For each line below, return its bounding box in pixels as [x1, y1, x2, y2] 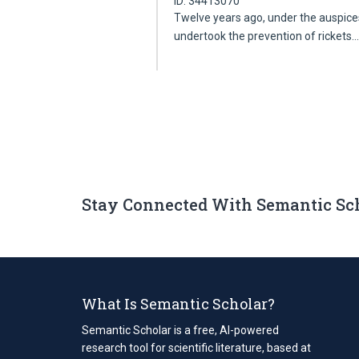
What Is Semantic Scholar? [82, 293, 275, 313]
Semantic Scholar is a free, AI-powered [82, 323, 279, 337]
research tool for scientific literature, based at [82, 341, 311, 354]
